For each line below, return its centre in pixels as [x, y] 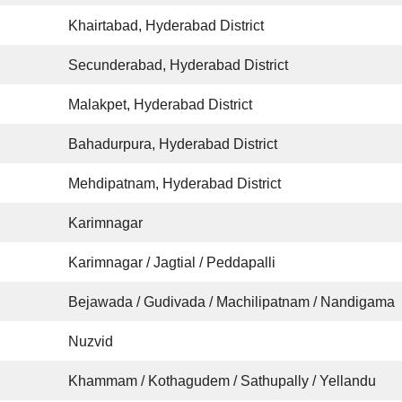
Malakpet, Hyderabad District [161, 104]
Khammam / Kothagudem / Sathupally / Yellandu [223, 380]
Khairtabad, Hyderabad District [166, 25]
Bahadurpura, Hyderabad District [173, 144]
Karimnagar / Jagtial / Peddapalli [172, 262]
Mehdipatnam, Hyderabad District [175, 183]
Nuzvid [91, 341]
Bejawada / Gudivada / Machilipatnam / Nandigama [232, 301]
